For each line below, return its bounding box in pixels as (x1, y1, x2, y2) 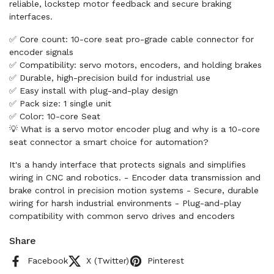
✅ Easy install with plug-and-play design (9, 86, 178, 95)
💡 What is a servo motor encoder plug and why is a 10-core (9, 124, 260, 134)
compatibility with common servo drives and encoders (9, 211, 235, 221)
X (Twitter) (86, 256, 129, 265)
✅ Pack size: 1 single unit (9, 98, 111, 108)
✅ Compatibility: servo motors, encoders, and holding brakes (9, 60, 262, 70)
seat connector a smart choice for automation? (9, 137, 209, 147)
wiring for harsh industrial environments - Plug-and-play (9, 198, 241, 208)
